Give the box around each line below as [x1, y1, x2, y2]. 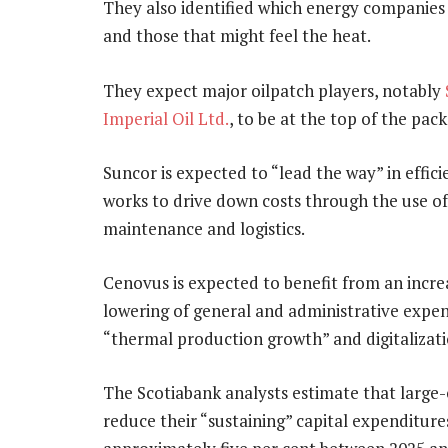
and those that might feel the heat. [103, 24, 371, 48]
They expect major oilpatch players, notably [103, 78, 445, 102]
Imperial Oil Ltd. [103, 106, 229, 130]
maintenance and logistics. [103, 216, 305, 240]
